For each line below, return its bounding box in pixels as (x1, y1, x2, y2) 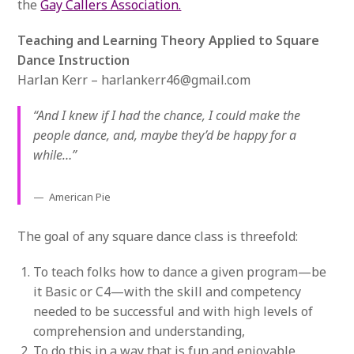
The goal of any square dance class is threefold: (17, 227, 299, 245)
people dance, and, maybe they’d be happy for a (33, 126, 297, 144)
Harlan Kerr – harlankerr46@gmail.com (17, 70, 251, 88)
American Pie (49, 189, 111, 204)
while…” (33, 145, 77, 164)
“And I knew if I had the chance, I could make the (33, 106, 301, 124)
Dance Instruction (17, 51, 130, 69)
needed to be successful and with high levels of (33, 302, 314, 320)
